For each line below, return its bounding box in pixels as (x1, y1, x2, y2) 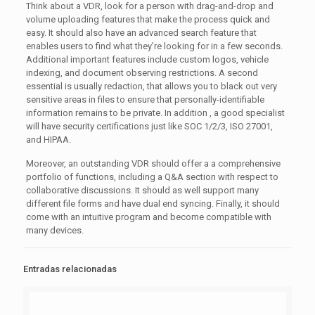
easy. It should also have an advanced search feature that (25, 27, 257, 38)
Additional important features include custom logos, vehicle (25, 54, 269, 65)
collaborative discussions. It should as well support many (25, 185, 259, 195)
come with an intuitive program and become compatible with (25, 212, 271, 222)
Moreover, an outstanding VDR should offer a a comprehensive (25, 158, 281, 169)
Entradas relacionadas (23, 264, 117, 274)
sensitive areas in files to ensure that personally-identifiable (25, 94, 264, 105)
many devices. (25, 225, 84, 236)
